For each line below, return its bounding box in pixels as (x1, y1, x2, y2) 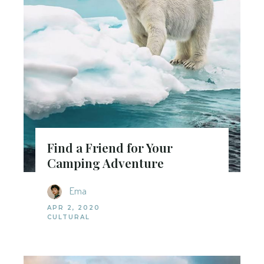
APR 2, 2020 (47, 204, 100, 212)
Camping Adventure (47, 154, 164, 171)
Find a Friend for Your (47, 139, 173, 156)
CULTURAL (47, 213, 90, 222)
